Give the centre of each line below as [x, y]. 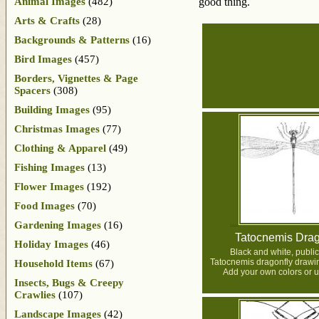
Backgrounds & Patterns [72, 40]
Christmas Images [57, 129]
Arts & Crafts [47, 20]
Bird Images [43, 59]
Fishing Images [49, 167]
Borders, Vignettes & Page [76, 78]
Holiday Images [51, 244]
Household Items [53, 263]
